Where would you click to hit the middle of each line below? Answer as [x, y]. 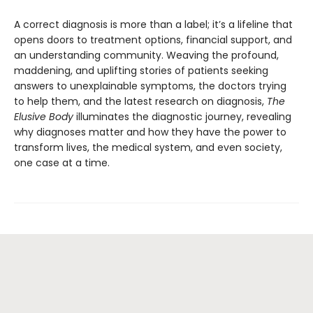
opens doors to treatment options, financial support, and [153, 40]
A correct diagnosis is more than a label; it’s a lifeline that [153, 25]
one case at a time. [62, 163]
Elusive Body [45, 117]
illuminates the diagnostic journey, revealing [184, 117]
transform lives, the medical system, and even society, [148, 148]
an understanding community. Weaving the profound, [146, 56]
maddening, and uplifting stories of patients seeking [141, 71]
